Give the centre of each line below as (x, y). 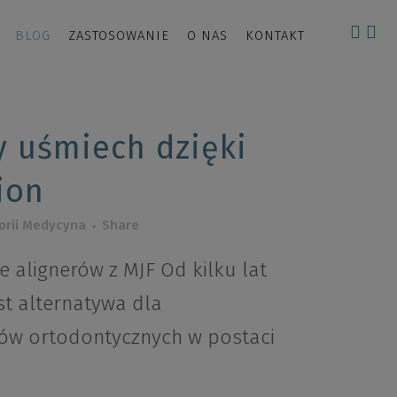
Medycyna (54, 225)
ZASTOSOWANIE (119, 35)
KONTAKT (275, 35)
